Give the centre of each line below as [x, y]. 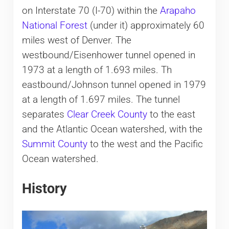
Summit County [54, 144]
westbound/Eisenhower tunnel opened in [108, 55]
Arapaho [178, 10]
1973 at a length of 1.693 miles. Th [97, 70]
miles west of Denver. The [76, 40]
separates [44, 114]
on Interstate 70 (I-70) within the [91, 10]
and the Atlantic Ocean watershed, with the [112, 129]
